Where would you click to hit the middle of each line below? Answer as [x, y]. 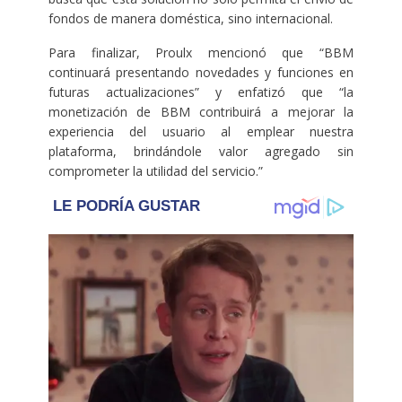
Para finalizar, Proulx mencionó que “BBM [201, 53]
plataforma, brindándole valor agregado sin [201, 152]
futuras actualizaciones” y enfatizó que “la [201, 92]
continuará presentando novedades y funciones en [201, 73]
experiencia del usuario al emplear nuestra [201, 132]
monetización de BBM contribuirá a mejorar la [201, 112]
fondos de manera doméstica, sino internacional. [190, 19]
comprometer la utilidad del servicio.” [155, 171]
